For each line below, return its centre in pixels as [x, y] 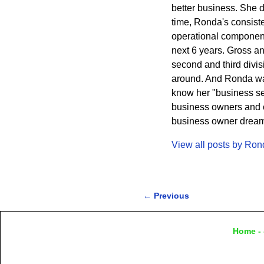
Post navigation [190, 207]
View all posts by [208, 144]
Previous [170, 195]
